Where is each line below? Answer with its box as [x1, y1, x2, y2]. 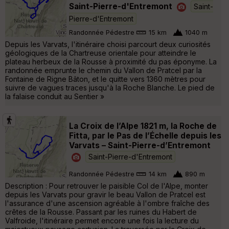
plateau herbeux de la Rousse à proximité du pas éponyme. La [5, 57, 217, 66]
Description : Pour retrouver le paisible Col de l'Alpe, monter [5, 181, 208, 190]
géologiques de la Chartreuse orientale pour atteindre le [5, 48, 196, 57]
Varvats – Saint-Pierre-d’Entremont [69, 140, 211, 150]
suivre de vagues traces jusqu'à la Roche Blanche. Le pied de [5, 83, 215, 92]
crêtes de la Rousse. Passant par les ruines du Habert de [5, 207, 197, 216]
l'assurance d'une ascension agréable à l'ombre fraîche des [5, 198, 210, 208]
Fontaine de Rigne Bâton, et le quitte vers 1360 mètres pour [5, 74, 205, 83]
